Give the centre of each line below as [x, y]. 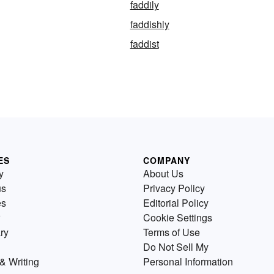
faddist [144, 44]
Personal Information [188, 262]
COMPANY [167, 161]
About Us [163, 174]
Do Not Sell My [176, 247]
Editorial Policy [176, 203]
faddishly [150, 24]
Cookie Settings [178, 218]
